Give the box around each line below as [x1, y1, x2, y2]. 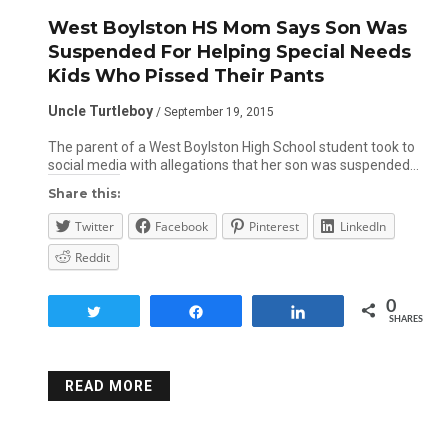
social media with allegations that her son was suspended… [47, 157, 419, 173]
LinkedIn [339, 218, 386, 235]
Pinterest [248, 218, 299, 235]
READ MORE [64, 378, 153, 394]
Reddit [74, 249, 110, 266]
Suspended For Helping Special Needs [47, 41, 411, 63]
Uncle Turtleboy [47, 103, 153, 119]
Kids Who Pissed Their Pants [47, 65, 324, 87]
